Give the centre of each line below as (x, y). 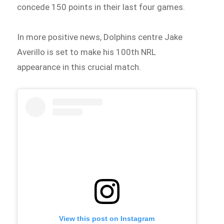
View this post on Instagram (107, 218)
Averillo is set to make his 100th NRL (87, 52)
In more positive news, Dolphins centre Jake (100, 37)
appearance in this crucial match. (79, 67)
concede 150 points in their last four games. (101, 7)
